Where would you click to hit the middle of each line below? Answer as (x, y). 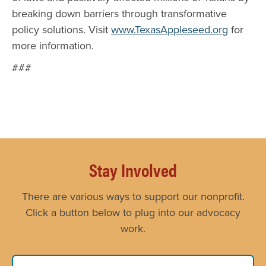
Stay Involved (133, 170)
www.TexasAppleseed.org (170, 30)
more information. (53, 46)
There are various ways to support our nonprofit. (133, 197)
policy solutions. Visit (61, 30)
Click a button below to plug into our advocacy (133, 213)
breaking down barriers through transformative (119, 14)
